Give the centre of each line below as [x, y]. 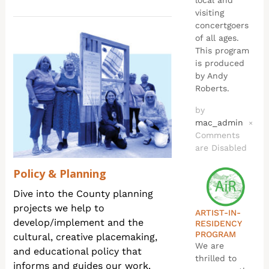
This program [222, 51]
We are [209, 245]
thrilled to [216, 258]
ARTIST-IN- [218, 212]
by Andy [211, 76]
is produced [219, 63]
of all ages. [217, 38]
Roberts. [212, 89]
